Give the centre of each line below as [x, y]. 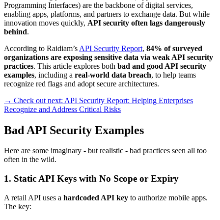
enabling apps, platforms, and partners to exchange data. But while [107, 14]
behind [15, 31]
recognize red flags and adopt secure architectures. [82, 83]
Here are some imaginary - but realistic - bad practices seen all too [105, 151]
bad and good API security [162, 66]
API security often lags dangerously [146, 23]
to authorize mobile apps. [168, 197]
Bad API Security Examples [74, 130]
